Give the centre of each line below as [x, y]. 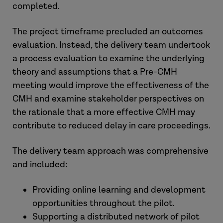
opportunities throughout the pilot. [104, 203]
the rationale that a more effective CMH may [104, 112]
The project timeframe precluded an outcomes [108, 32]
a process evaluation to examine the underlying [109, 58]
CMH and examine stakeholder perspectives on [108, 99]
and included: [40, 165]
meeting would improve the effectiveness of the [111, 85]
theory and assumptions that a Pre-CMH [95, 72]
